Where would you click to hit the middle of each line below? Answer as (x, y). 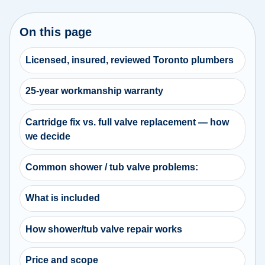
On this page (56, 32)
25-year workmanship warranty (95, 91)
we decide (48, 136)
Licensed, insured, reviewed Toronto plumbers (130, 60)
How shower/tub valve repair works (104, 229)
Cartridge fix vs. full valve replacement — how (127, 122)
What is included (63, 198)
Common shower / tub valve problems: (112, 167)
